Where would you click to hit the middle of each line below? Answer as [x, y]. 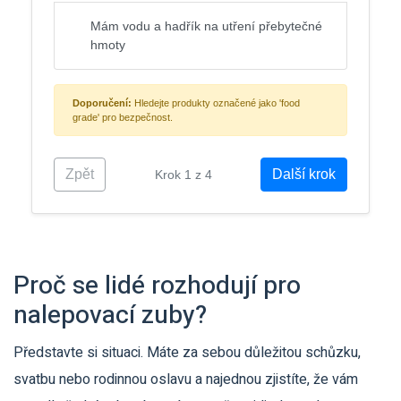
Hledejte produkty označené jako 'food [216, 103]
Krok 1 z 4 [183, 174]
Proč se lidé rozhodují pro [157, 286]
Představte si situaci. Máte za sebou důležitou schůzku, [187, 353]
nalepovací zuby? [110, 316]
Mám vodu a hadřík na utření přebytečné [206, 26]
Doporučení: [102, 103]
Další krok [304, 174]
